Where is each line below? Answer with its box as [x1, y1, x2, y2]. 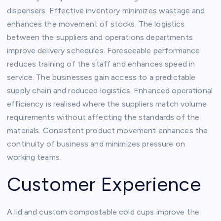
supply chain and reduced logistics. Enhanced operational [7, 85, 213, 95]
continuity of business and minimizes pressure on [7, 139, 185, 148]
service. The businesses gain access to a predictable [7, 72, 196, 82]
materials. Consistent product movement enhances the [7, 125, 208, 135]
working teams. [7, 152, 62, 162]
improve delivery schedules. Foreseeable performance [7, 45, 200, 55]
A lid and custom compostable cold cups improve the [7, 207, 200, 217]
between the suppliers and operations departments [7, 32, 193, 42]
